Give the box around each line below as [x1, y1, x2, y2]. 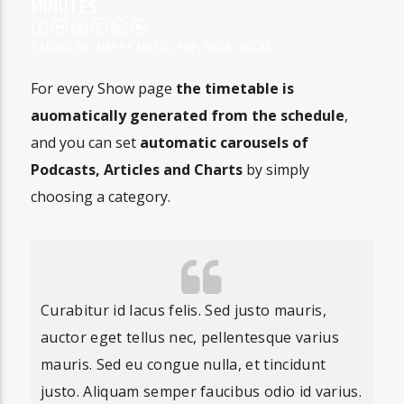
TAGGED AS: [30, 35, 97, 59]
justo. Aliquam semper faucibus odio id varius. [41, 381, 362, 402]
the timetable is [171, 78, 294, 99]
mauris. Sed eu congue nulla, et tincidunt [41, 354, 326, 375]
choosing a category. [30, 187, 170, 207]
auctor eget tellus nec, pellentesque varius [41, 327, 339, 348]
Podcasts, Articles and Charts [30, 160, 243, 180]
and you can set [30, 133, 140, 153]
